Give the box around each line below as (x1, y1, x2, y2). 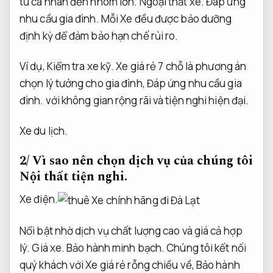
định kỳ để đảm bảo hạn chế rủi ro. (19, 28, 179, 43)
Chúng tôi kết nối (165, 240, 246, 255)
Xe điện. (19, 192, 58, 207)
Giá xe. (32, 240, 65, 255)
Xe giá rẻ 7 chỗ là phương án (114, 59, 247, 74)
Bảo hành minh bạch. (66, 240, 165, 255)
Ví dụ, (19, 59, 47, 74)
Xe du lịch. (19, 124, 68, 138)
